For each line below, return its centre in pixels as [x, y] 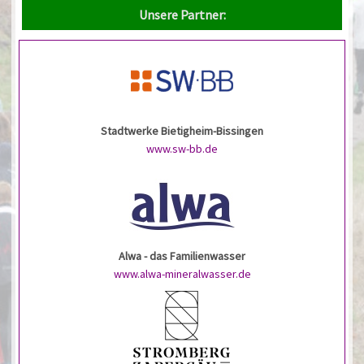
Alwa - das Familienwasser [182, 256]
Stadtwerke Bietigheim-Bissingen [182, 130]
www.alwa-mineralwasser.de [182, 273]
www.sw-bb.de [182, 148]
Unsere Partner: [182, 14]
